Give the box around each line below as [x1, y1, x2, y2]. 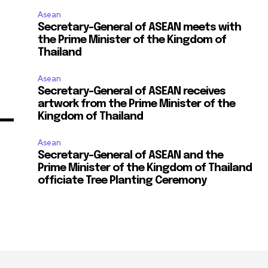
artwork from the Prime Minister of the [38, 99, 236, 110]
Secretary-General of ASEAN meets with [38, 22, 242, 33]
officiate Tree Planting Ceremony [38, 175, 207, 187]
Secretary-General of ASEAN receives [38, 86, 226, 98]
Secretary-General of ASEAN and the [38, 150, 224, 162]
